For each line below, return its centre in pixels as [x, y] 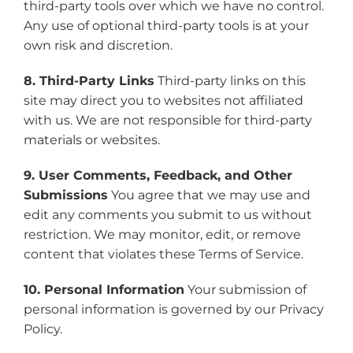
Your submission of [245, 290]
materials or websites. [91, 140]
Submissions [65, 195]
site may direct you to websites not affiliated [163, 100]
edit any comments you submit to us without [167, 215]
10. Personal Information [104, 290]
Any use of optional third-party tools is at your [166, 26]
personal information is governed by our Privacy [173, 309]
